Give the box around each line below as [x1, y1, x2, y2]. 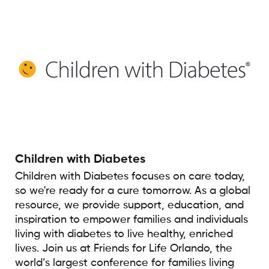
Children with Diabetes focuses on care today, [14, 171, 245, 182]
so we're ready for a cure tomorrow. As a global [14, 185, 250, 196]
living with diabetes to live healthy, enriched [14, 228, 233, 240]
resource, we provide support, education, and [14, 199, 244, 211]
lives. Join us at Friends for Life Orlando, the [14, 243, 232, 254]
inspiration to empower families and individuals [14, 214, 248, 225]
